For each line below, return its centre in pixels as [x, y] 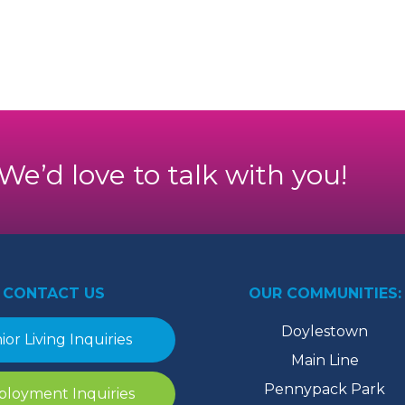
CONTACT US [53, 293]
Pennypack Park [325, 389]
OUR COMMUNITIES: [325, 293]
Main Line [325, 360]
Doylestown [325, 331]
